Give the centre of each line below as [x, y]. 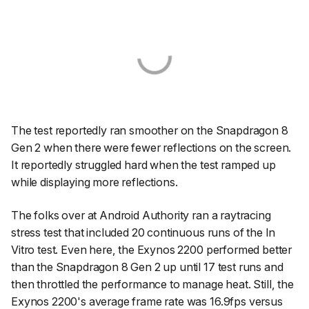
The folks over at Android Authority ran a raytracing [141, 216]
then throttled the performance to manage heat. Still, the [152, 285]
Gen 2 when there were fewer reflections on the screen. [151, 148]
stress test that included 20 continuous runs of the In [143, 233]
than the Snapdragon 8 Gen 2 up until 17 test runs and [147, 267]
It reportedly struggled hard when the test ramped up [143, 165]
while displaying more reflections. [94, 182]
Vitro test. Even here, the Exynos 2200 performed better [152, 250]
